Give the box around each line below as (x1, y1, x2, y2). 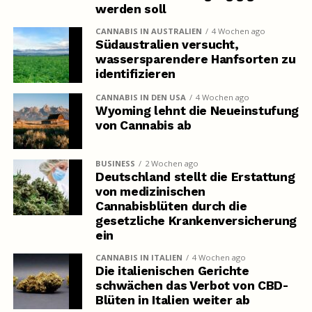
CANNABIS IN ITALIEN (95, 252, 182, 263)
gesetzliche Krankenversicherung (95, 214, 297, 228)
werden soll (95, 2, 166, 17)
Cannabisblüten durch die (95, 199, 247, 214)
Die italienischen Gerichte (95, 264, 249, 279)
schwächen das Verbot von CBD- (95, 279, 288, 293)
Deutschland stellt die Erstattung (95, 170, 295, 185)
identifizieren (95, 67, 175, 81)
